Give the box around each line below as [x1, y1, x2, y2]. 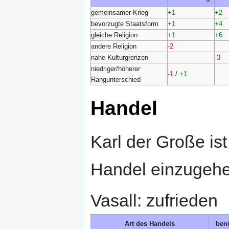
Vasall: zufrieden [90, 191, 218, 211]
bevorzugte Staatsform [91, 19, 158, 28]
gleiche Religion [91, 31, 138, 39]
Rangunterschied [91, 75, 141, 83]
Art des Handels [124, 220, 175, 228]
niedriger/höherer [91, 64, 140, 73]
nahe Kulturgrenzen [91, 53, 148, 61]
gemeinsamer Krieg [91, 8, 148, 16]
